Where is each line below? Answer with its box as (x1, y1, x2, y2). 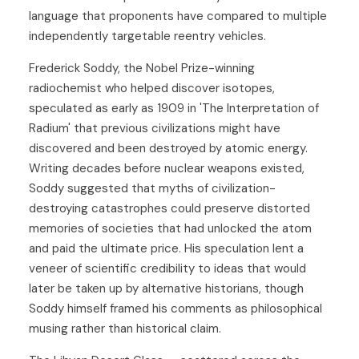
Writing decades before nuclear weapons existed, (29, 159, 305, 176)
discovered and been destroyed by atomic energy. (29, 139, 308, 156)
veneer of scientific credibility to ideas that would (29, 260, 306, 276)
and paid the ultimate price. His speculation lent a (29, 240, 304, 256)
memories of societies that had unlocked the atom (29, 220, 312, 236)
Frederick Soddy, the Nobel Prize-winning (29, 59, 255, 76)
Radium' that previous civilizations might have (29, 119, 280, 136)
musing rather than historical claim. (29, 320, 221, 337)
